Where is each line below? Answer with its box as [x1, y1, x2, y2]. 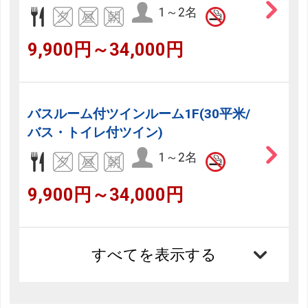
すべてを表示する [91, 246, 217, 264]
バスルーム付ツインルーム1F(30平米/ [27, 106, 251, 122]
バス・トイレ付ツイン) [27, 124, 164, 141]
